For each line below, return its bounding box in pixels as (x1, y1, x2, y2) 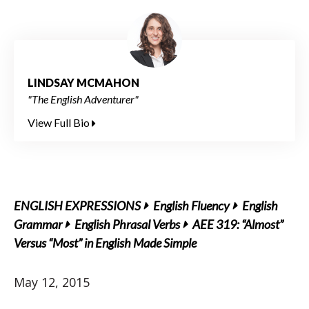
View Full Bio (28, 116, 92, 129)
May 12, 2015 (14, 274, 90, 290)
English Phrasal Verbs (74, 217, 180, 232)
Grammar (14, 217, 62, 232)
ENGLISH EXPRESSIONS (14, 198, 141, 213)
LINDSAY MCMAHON (28, 76, 139, 89)
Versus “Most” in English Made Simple (14, 235, 197, 250)
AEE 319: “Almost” (192, 217, 283, 232)
